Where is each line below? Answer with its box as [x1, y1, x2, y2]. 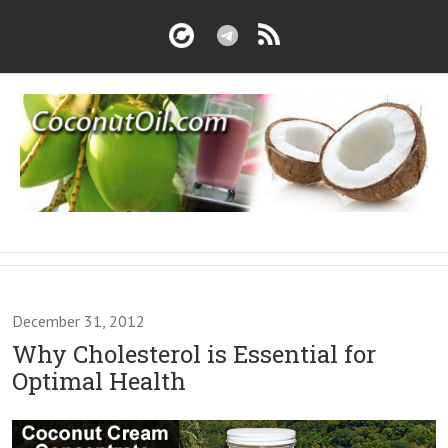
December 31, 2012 [12, 310, 145, 331]
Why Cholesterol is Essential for [12, 337, 376, 370]
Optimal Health [12, 364, 186, 397]
